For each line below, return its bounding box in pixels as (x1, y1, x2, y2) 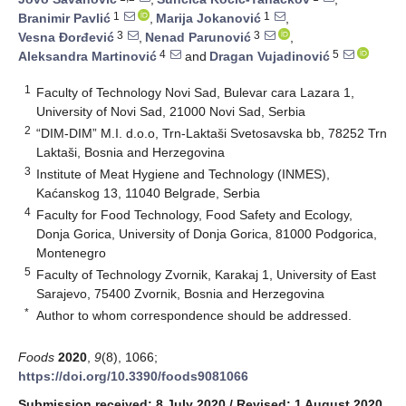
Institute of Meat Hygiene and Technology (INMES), (36, 166, 331, 181)
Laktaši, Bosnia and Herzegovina (36, 144, 226, 159)
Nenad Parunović (145, 30, 251, 45)
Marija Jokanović (156, 11, 261, 26)
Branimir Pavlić (18, 11, 111, 26)
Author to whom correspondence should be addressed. (36, 307, 353, 323)
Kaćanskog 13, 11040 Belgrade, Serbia (36, 185, 261, 200)
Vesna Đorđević (18, 30, 114, 45)
